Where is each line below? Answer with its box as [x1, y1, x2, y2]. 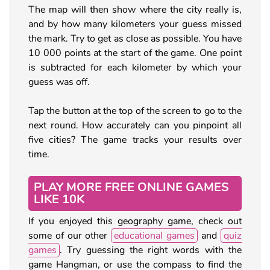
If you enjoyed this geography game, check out [28, 214, 242, 228]
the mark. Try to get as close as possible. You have [28, 31, 242, 45]
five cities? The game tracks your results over [28, 133, 242, 146]
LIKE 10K [34, 190, 84, 207]
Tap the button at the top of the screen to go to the [28, 104, 242, 118]
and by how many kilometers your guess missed [28, 17, 242, 31]
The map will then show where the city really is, [28, 2, 242, 16]
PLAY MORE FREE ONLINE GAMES [34, 178, 229, 195]
